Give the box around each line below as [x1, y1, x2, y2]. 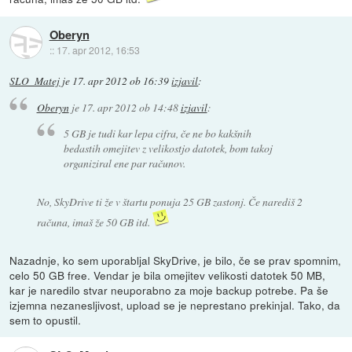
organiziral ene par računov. [64, 155, 186, 170]
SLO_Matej [9, 74, 60, 89]
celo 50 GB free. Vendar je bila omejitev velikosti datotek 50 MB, [9, 266, 326, 283]
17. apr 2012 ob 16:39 [72, 74, 170, 89]
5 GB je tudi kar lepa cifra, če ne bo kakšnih [64, 125, 252, 141]
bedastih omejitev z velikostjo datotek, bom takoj [64, 140, 273, 156]
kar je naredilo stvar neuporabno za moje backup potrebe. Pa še [9, 281, 329, 298]
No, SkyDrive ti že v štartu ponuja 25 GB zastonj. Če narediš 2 [36, 193, 302, 209]
